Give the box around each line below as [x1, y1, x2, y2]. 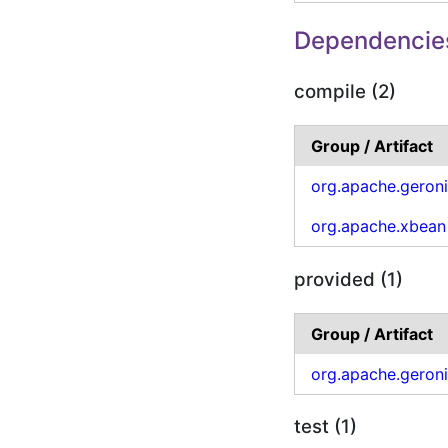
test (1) [294, 415, 358, 439]
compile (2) [294, 80, 397, 104]
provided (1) [294, 267, 404, 291]
